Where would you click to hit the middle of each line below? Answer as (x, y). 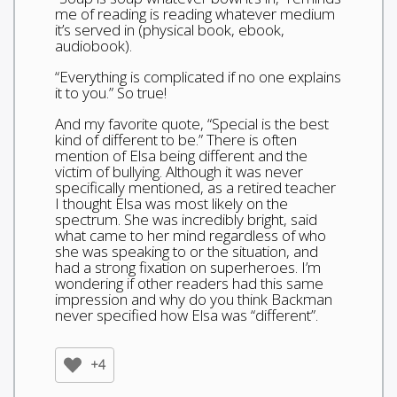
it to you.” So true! (111, 92)
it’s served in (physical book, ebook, (170, 29)
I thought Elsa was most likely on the (171, 203)
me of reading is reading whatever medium (195, 13)
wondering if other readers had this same (189, 283)
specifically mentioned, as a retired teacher (195, 187)
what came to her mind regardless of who (191, 235)
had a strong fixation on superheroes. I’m (188, 267)
